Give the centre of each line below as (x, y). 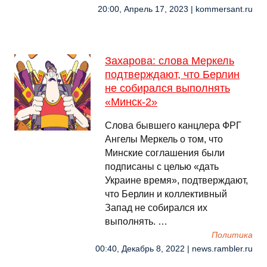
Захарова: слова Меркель (170, 61)
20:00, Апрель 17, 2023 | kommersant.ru (175, 9)
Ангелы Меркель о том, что (164, 139)
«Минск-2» (131, 102)
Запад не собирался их (156, 208)
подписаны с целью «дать (162, 167)
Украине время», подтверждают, (176, 180)
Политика (232, 235)
